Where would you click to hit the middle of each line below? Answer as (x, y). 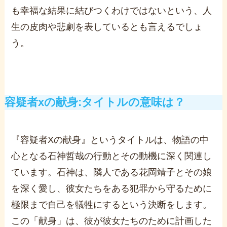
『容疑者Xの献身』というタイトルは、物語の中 (110, 140)
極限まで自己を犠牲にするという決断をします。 (112, 205)
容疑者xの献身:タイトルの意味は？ (94, 102)
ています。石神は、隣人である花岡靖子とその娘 (112, 172)
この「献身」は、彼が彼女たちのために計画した (112, 221)
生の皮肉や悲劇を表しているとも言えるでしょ (107, 27)
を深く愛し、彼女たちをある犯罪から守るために (112, 188)
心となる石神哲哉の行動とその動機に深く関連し (112, 156)
